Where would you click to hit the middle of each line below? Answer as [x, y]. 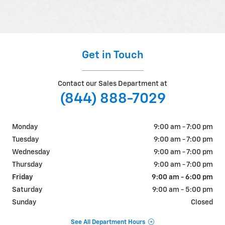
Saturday [27, 190]
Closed [202, 203]
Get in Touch [113, 56]
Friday [22, 178]
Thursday [27, 165]
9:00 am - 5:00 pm [183, 190]
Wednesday [31, 152]
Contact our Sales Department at [113, 84]
